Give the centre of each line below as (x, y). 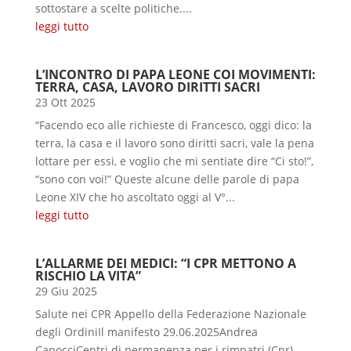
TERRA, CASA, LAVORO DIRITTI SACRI (147, 87)
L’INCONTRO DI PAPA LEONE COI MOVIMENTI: (175, 74)
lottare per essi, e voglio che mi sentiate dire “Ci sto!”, (174, 161)
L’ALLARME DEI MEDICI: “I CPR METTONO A (165, 263)
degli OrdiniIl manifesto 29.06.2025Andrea (146, 331)
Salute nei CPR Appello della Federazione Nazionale (170, 313)
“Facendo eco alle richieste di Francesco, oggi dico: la (173, 125)
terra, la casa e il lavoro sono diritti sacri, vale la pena (174, 143)
